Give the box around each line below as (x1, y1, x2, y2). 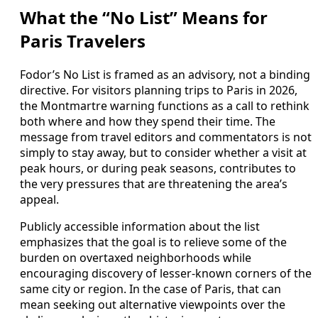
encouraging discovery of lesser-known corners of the (20, 265, 312, 282)
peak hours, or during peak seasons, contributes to (20, 160, 296, 177)
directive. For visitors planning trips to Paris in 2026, (20, 82, 297, 99)
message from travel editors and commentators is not (20, 129, 312, 146)
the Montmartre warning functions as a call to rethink (20, 98, 309, 114)
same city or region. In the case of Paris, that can (20, 281, 281, 297)
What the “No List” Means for (20, 6, 268, 30)
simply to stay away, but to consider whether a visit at (20, 145, 307, 161)
